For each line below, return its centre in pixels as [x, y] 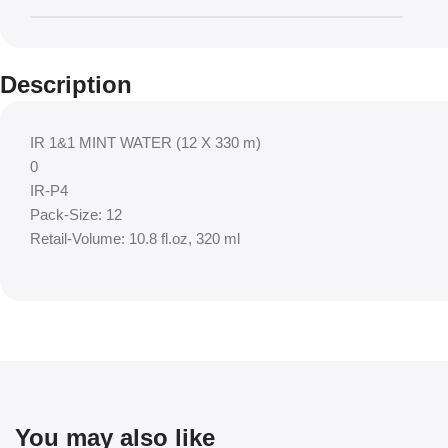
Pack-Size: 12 [76, 214]
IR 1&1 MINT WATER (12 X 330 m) [145, 142]
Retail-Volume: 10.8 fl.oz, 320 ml [135, 238]
